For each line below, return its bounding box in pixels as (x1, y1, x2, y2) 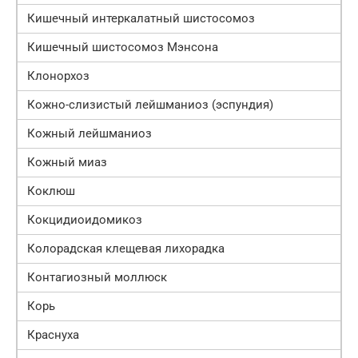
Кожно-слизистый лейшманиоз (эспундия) (27, 97, 273, 113)
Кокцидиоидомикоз (27, 213, 142, 228)
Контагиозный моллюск (27, 270, 167, 285)
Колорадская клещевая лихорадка (27, 241, 225, 257)
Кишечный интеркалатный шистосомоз (27, 11, 255, 26)
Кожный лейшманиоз (27, 126, 152, 141)
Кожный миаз (27, 155, 107, 170)
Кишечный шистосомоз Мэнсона (27, 40, 218, 55)
